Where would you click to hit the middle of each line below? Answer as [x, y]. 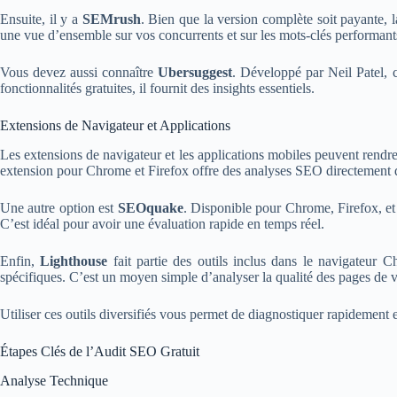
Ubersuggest [195, 72]
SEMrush [111, 19]
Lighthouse [74, 261]
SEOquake [150, 207]
